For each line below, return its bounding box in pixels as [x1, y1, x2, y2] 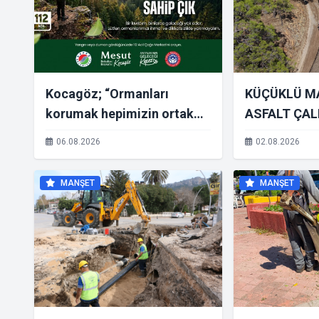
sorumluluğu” [46, 126, 124, 141]
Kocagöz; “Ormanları [46, 86, 169, 101]
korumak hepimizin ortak [46, 106, 194, 121]
